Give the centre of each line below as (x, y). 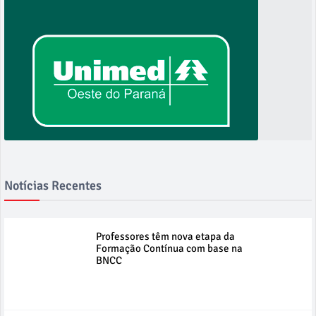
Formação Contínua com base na (169, 249)
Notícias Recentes (53, 186)
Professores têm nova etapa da (165, 237)
